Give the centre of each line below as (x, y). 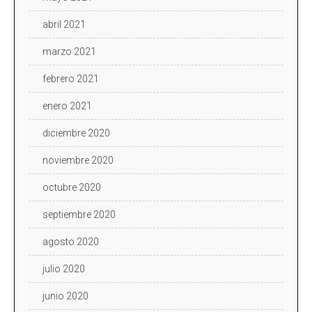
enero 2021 (67, 106)
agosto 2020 (71, 241)
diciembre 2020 (76, 133)
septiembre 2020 (79, 214)
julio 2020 (64, 268)
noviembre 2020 (78, 160)
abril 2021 (64, 24)
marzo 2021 (69, 51)
